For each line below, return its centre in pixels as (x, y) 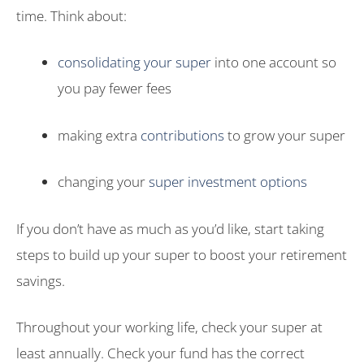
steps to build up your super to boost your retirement (182, 254)
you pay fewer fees (115, 89)
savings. (41, 280)
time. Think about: (71, 15)
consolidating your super (134, 63)
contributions (182, 135)
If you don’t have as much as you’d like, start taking (170, 228)
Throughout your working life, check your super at (169, 327)
